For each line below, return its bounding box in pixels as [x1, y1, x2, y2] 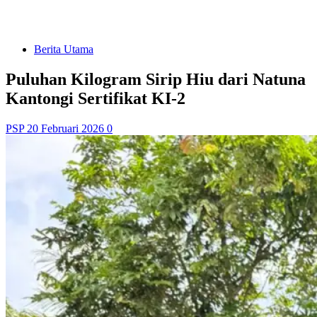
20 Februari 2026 [27, 122, 107, 134]
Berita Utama [34, 43, 93, 55]
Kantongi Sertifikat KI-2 [6, 88, 185, 108]
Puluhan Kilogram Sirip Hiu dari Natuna [6, 69, 306, 88]
